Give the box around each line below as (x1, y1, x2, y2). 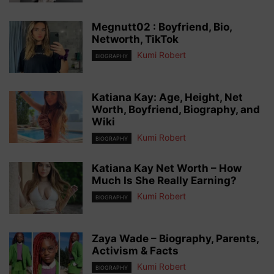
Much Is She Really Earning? (92, 174, 237, 187)
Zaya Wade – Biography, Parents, (92, 232, 259, 245)
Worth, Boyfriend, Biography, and (92, 103, 260, 116)
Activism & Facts (92, 245, 179, 257)
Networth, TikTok (92, 33, 179, 45)
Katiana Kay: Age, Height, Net (92, 91, 243, 103)
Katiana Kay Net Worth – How (92, 162, 242, 175)
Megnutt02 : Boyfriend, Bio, (92, 21, 232, 33)
